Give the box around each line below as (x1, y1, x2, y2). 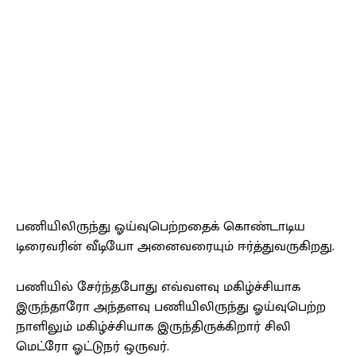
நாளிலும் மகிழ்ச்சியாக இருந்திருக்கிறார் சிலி (16, 315, 291, 339)
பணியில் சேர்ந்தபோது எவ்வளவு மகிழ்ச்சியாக (16, 276, 300, 299)
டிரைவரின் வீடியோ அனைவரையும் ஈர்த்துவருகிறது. (16, 235, 335, 258)
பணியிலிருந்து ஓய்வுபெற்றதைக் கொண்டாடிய (16, 215, 305, 238)
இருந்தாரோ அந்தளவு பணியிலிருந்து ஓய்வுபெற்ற (16, 296, 326, 319)
